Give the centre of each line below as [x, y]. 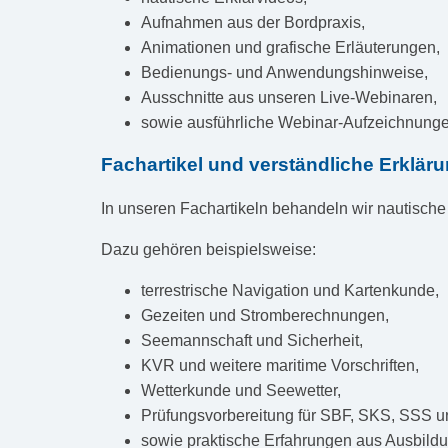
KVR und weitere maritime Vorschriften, [279, 366]
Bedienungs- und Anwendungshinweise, [284, 72]
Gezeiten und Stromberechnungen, [264, 316]
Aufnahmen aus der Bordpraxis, [252, 22]
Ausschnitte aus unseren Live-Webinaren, [288, 97]
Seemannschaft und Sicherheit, [251, 341]
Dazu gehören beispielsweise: [208, 250]
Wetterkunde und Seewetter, [240, 391]
